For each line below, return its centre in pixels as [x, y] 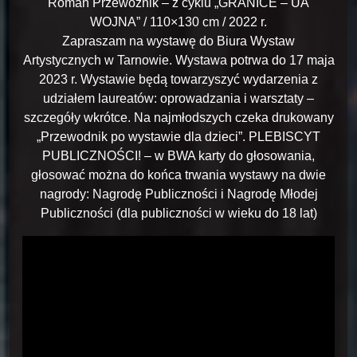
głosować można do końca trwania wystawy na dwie [178, 175]
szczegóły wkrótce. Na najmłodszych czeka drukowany [178, 117]
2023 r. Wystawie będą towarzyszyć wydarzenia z [178, 79]
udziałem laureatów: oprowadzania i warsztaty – [178, 98]
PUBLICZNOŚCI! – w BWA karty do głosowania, [178, 155]
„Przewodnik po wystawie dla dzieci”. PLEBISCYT [178, 136]
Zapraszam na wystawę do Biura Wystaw [178, 41]
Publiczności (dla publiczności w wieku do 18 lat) [178, 213]
